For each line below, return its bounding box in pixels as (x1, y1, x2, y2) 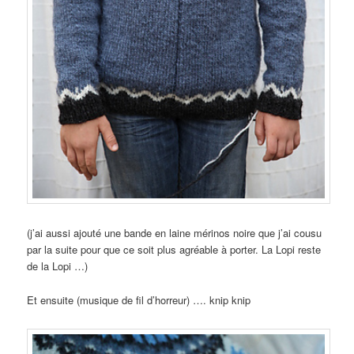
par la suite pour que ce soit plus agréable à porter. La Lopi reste (27, 242, 322, 258)
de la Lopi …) (27, 258, 88, 274)
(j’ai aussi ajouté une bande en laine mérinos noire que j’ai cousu (27, 225, 322, 241)
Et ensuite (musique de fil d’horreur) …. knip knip (27, 292, 251, 307)
